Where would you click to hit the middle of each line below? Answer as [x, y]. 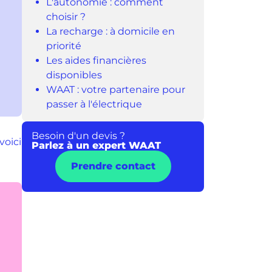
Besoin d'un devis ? [78, 136]
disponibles [74, 75]
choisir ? [66, 17]
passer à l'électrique [94, 104]
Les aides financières [96, 60]
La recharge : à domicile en [110, 31]
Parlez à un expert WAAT [96, 145]
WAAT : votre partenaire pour [116, 90]
